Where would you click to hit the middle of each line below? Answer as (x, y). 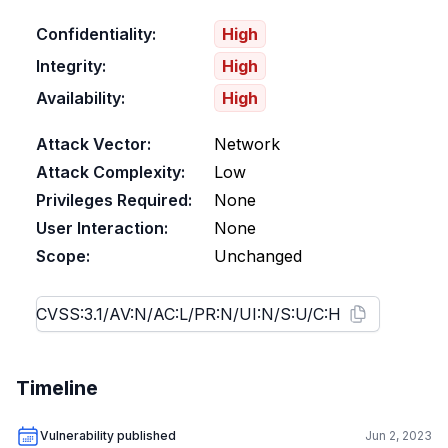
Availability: (80, 98)
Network (247, 144)
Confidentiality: (96, 34)
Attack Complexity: (110, 172)
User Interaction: (102, 228)
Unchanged (258, 256)
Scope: (63, 256)
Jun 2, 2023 (398, 435)
